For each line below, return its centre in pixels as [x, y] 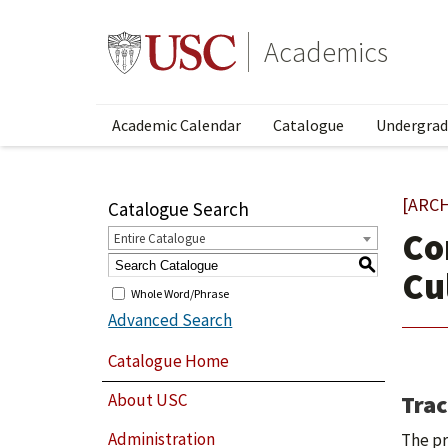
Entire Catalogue [160, 238]
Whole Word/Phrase [180, 293]
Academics [326, 52]
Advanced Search [170, 320]
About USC [148, 400]
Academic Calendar [176, 125]
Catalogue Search [179, 209]
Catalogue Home [169, 360]
